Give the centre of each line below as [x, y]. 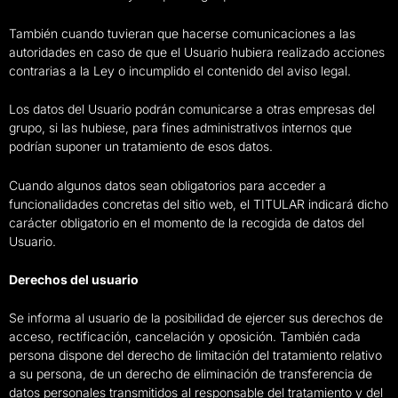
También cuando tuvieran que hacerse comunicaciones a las [182, 33]
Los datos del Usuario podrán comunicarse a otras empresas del [192, 109]
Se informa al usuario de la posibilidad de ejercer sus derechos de [196, 318]
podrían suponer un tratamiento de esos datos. [141, 147]
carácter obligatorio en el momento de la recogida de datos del [187, 222]
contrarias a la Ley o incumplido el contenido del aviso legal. [180, 70]
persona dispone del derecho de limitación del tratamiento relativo [195, 355]
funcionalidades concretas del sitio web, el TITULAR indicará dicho [199, 203]
